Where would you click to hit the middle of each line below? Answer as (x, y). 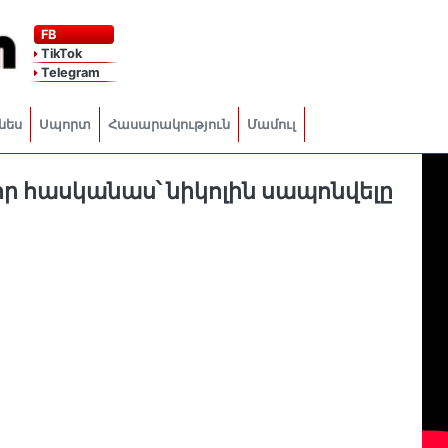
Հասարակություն (169, 124)
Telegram (68, 72)
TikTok (59, 53)
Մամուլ (271, 124)
